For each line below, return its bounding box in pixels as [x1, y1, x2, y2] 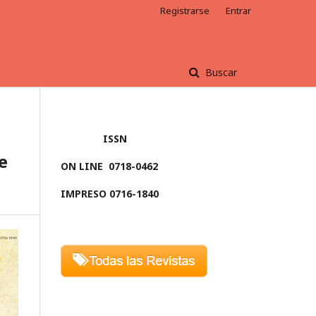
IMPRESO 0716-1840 [61, 187, 159, 200]
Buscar [202, 66, 237, 79]
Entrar [226, 4, 251, 17]
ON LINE [61, 159, 103, 173]
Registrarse [160, 4, 209, 17]
